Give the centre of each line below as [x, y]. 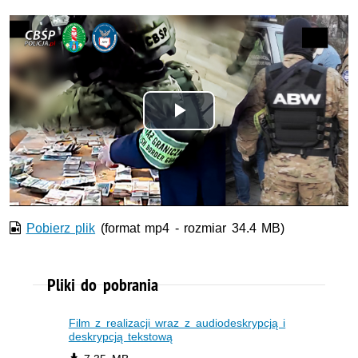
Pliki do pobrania [102, 285]
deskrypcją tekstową [121, 337]
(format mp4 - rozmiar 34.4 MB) [190, 228]
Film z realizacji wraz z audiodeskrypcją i [177, 323]
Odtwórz [224, 129]
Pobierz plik [61, 228]
